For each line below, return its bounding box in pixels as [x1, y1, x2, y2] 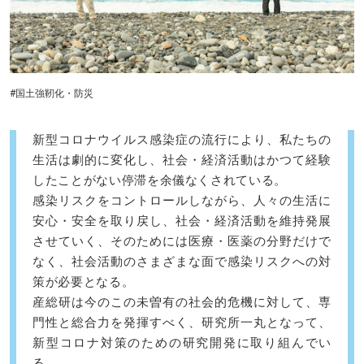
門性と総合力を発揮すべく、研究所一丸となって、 [32, 314, 331, 330]
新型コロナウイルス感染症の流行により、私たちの [32, 132, 331, 147]
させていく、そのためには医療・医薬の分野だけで [32, 233, 331, 249]
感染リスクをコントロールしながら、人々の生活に [32, 193, 331, 208]
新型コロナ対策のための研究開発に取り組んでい [32, 335, 331, 350]
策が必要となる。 [32, 274, 135, 289]
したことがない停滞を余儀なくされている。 [32, 172, 287, 188]
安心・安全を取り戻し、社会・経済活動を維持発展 [32, 213, 331, 228]
